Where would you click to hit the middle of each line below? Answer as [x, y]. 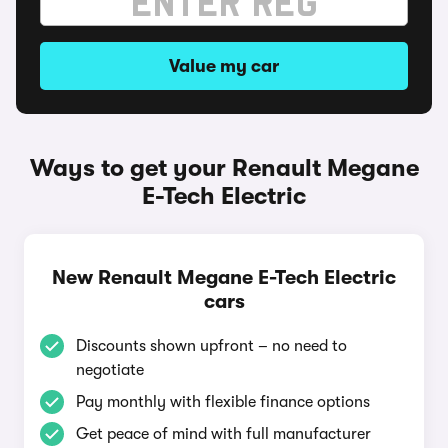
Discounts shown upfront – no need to [211, 346]
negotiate [110, 370]
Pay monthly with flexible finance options [223, 402]
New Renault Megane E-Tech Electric [224, 277]
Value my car [224, 66]
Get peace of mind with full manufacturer [223, 434]
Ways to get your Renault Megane [224, 168]
